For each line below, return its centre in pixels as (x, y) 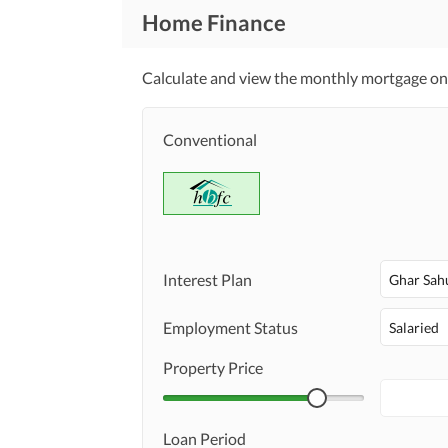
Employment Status (230, 327)
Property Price (213, 367)
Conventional (210, 139)
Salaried (414, 327)
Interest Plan (207, 279)
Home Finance (214, 22)
